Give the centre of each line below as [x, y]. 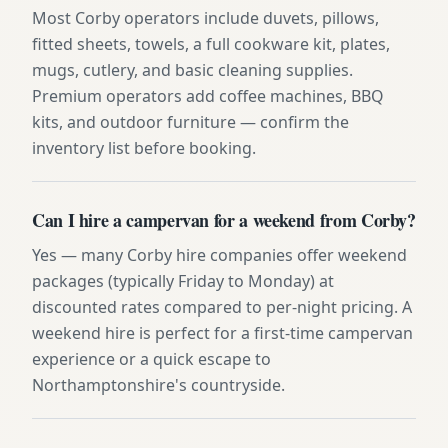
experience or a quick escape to [151, 358]
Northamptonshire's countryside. [158, 384]
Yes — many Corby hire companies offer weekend [219, 254]
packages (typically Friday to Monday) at [183, 280]
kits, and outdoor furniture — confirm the [190, 121]
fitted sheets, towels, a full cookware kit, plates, [211, 43]
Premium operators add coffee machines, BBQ [208, 95]
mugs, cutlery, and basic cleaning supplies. [192, 69]
